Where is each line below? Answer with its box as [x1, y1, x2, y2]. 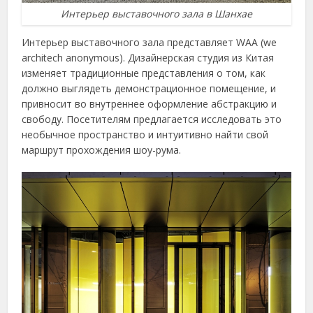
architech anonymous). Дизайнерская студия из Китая [22, 51, 275, 65]
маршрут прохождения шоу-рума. [22, 143, 182, 157]
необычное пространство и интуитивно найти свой [22, 128, 269, 142]
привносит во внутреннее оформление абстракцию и [22, 97, 277, 111]
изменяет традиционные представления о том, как [22, 66, 266, 80]
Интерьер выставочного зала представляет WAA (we [22, 36, 277, 50]
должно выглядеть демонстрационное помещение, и [22, 82, 277, 96]
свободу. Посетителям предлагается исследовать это [22, 112, 282, 126]
